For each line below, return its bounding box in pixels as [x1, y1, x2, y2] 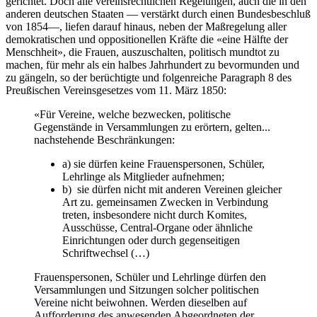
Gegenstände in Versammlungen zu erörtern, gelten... [34, 121, 270, 134]
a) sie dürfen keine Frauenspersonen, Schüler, [62, 158, 265, 171]
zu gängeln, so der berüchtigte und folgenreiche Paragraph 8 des [6, 71, 292, 84]
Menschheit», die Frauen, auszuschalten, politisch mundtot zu [6, 46, 279, 59]
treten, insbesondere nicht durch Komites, [62, 209, 247, 221]
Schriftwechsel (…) [62, 247, 149, 260]
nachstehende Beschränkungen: [34, 134, 175, 146]
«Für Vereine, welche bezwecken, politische [34, 108, 231, 121]
